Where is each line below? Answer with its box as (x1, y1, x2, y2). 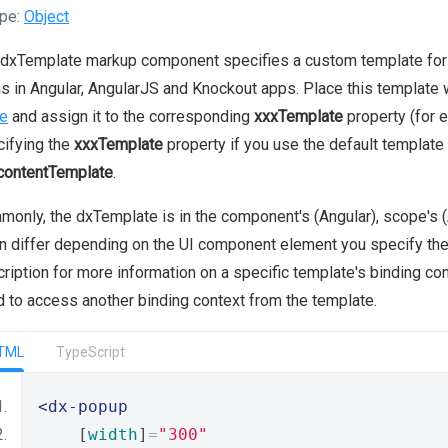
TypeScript (56, 344, 125, 360)
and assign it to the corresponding (8, 107, 254, 126)
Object (24, 7, 69, 26)
